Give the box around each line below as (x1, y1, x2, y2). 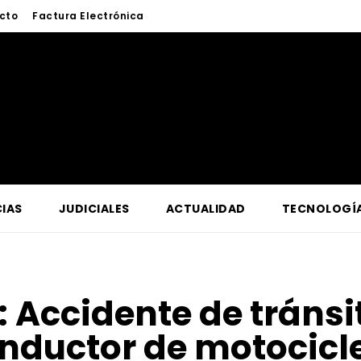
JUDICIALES (58, 201, 130, 218)
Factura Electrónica (32, 9, 144, 23)
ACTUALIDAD (165, 201, 246, 218)
